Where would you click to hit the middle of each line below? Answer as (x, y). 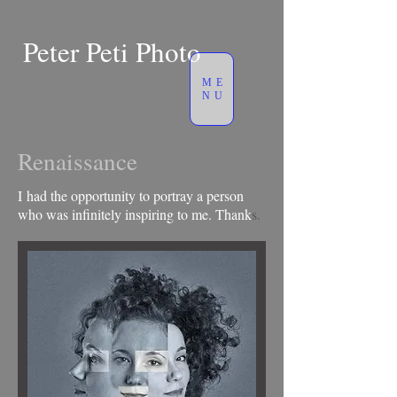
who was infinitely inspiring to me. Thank (135, 214)
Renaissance (78, 161)
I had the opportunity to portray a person (131, 195)
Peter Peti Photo (112, 51)
